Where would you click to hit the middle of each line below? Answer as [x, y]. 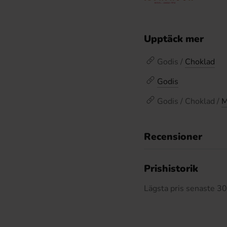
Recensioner [173, 137]
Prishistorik [171, 169]
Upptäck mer [174, 39]
